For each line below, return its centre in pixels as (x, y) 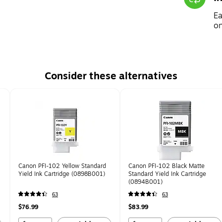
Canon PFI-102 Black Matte (166, 166)
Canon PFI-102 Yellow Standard (62, 166)
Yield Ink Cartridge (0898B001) (62, 174)
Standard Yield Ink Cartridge (167, 174)
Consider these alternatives (111, 76)
